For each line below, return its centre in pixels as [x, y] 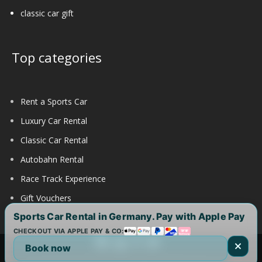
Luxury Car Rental [54, 120]
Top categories [57, 57]
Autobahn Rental [52, 159]
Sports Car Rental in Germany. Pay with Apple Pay [130, 217]
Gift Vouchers [46, 198]
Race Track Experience [63, 178]
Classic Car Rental [54, 140]
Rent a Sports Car [54, 101]
